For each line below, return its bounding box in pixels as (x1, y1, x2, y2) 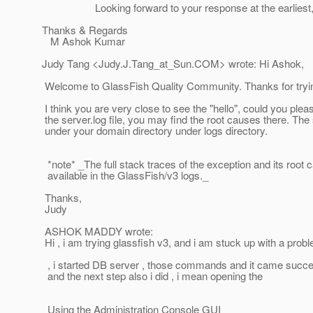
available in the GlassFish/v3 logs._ (42, 168, 208, 183)
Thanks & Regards (42, 22, 128, 38)
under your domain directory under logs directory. (42, 123, 268, 138)
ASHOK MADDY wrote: (42, 224, 153, 239)
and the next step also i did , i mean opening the (42, 268, 263, 284)
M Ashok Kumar (42, 34, 125, 49)
